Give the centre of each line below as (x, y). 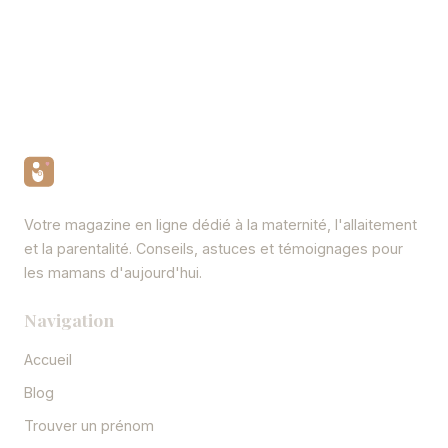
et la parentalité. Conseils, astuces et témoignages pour (213, 249)
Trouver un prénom (89, 426)
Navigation (69, 320)
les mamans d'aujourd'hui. (113, 273)
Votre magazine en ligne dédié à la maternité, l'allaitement (220, 225)
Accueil (48, 360)
